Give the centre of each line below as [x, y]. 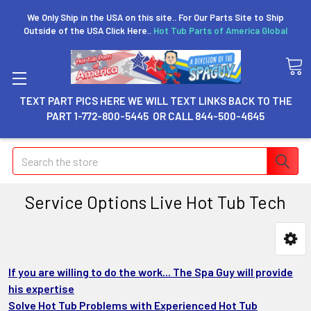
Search [28, 155]
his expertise [41, 288]
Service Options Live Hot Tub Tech [155, 202]
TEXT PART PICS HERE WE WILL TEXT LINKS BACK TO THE [155, 101]
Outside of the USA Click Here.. [89, 31]
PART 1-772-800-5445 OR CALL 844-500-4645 [155, 116]
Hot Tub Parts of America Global [220, 31]
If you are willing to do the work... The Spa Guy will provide [151, 272]
